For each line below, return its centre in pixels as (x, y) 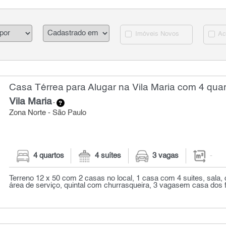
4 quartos (48, 156)
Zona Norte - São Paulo (48, 113)
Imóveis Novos (156, 34)
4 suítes (108, 156)
